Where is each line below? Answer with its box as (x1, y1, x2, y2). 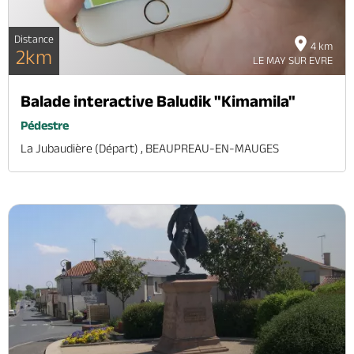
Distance (14, 32, 54, 46)
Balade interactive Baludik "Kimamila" (21, 92, 296, 111)
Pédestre (21, 119, 69, 133)
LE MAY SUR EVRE (253, 54, 333, 67)
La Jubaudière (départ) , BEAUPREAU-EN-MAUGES (21, 141, 279, 156)
